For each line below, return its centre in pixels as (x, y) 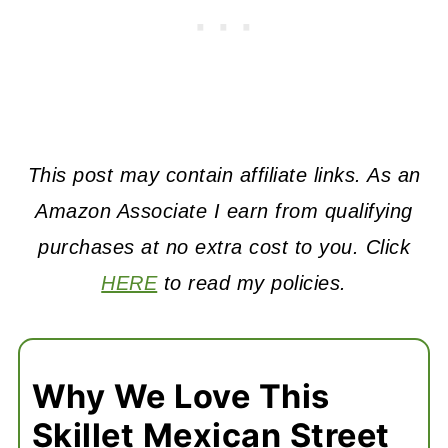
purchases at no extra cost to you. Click (224, 247)
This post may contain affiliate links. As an (224, 175)
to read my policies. (252, 283)
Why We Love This (180, 397)
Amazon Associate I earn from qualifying (224, 211)
